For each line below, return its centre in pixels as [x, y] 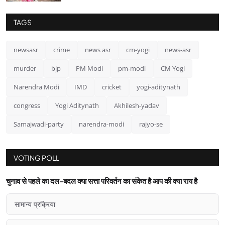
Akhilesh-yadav [137, 105]
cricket [112, 87]
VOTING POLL [36, 157]
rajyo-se [151, 124]
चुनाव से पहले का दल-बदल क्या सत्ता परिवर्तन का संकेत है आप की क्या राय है [102, 180]
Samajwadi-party [39, 124]
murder [25, 68]
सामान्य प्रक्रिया [35, 204]
